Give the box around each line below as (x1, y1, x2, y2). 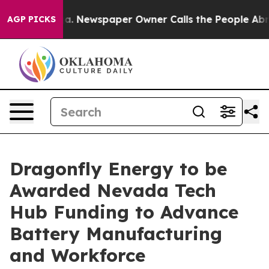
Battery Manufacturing (10, 222, 222, 245)
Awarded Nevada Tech (10, 179, 216, 202)
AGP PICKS (7, 14, 56, 25)
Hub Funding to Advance (10, 201, 238, 223)
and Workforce (10, 244, 145, 267)
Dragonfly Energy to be (10, 157, 227, 180)
